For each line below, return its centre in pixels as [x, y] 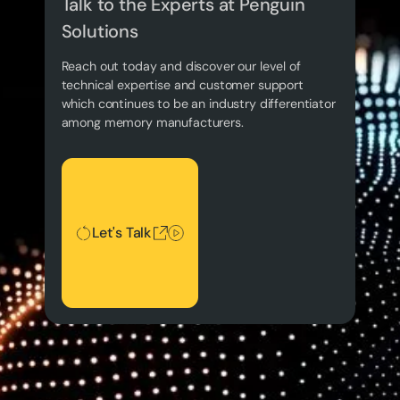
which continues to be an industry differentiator [198, 104]
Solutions [100, 32]
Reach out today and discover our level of [181, 67]
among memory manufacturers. [152, 123]
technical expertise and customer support [182, 85]
